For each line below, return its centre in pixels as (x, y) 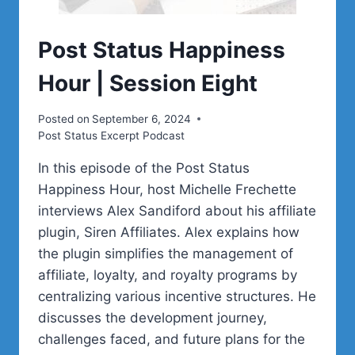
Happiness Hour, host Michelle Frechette (167, 189)
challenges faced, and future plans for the (172, 339)
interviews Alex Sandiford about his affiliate (177, 210)
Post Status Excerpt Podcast (111, 135)
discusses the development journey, (153, 317)
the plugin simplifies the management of (166, 253)
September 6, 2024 (142, 118)
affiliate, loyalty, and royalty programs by (168, 275)
